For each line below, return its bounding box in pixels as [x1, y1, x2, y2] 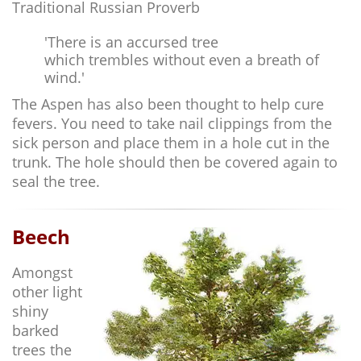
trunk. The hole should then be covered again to [12, 152, 338, 172]
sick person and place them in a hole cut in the [12, 133, 330, 152]
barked [12, 321, 59, 340]
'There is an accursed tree [44, 32, 218, 52]
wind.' [44, 68, 85, 87]
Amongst [12, 263, 73, 282]
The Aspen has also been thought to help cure [12, 94, 324, 114]
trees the [12, 340, 72, 359]
